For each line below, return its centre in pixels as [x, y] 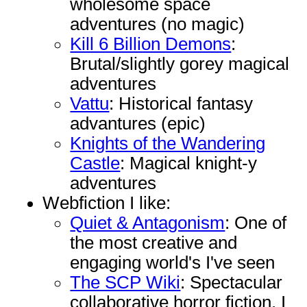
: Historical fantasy [181, 104]
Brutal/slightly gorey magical [180, 64]
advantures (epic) [138, 124]
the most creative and [154, 243]
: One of [256, 223]
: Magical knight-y [189, 163]
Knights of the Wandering [168, 144]
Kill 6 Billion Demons [151, 44]
